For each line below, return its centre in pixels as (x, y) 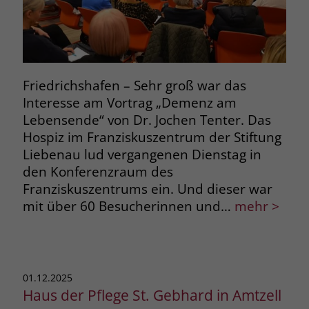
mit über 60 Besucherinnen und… (127, 206)
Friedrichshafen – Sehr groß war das (134, 85)
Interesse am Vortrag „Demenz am (129, 102)
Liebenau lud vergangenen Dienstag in (142, 154)
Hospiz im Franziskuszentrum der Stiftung (152, 137)
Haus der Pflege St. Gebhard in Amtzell (152, 295)
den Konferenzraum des (98, 171)
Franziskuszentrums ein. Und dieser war (147, 188)
